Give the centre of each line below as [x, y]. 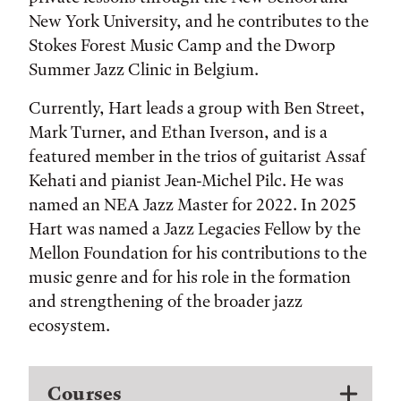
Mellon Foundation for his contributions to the [198, 252]
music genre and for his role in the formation [190, 277]
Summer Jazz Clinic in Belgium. [144, 69]
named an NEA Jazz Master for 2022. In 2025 [192, 204]
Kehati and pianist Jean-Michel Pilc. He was [186, 180]
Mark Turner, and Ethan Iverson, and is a [178, 132]
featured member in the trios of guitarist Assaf [197, 156]
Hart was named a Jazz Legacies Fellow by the [195, 228]
